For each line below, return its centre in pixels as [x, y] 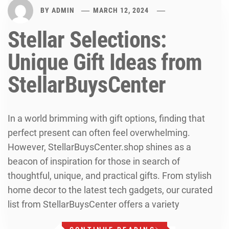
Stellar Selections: [87, 40]
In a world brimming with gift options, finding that [106, 118]
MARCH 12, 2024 [121, 10]
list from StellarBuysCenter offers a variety [94, 204]
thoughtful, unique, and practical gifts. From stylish [110, 176]
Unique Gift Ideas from [105, 62]
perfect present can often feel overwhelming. [99, 133]
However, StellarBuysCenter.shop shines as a [99, 147]
